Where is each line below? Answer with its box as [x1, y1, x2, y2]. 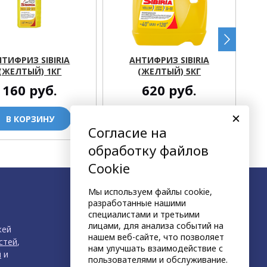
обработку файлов [88, 141, 209, 159]
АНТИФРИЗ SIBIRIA [129, 54, 210, 66]
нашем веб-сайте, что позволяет [88, 231, 224, 243]
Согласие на [88, 123, 167, 141]
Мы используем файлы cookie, [88, 186, 212, 197]
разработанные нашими [88, 197, 186, 209]
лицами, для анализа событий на [88, 220, 223, 231]
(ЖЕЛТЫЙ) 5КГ [138, 65, 201, 77]
